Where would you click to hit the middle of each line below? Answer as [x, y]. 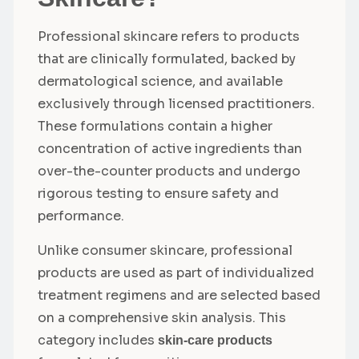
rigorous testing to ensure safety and [158, 194]
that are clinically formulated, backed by [167, 59]
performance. [81, 216]
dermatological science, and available [160, 82]
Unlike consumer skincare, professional [165, 250]
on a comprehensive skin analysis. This [162, 317]
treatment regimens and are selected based [179, 295]
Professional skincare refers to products [169, 37]
